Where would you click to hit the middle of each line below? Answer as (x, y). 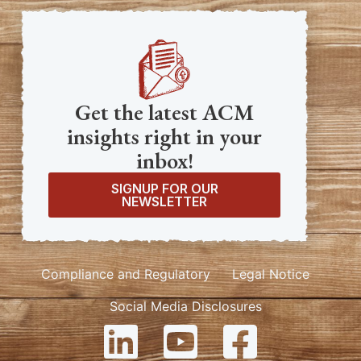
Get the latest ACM (164, 112)
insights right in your (164, 137)
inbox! (164, 161)
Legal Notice (270, 274)
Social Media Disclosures (186, 307)
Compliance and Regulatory (125, 274)
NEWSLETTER (164, 202)
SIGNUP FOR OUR (164, 189)
